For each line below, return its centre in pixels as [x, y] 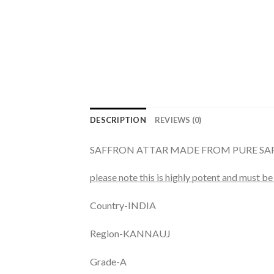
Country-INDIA [123, 206]
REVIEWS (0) [178, 120]
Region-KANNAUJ [130, 234]
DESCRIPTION [118, 120]
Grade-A [108, 261]
